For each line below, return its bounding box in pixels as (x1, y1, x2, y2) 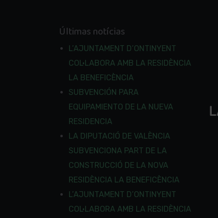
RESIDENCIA (68, 117, 112, 126)
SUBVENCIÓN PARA (68, 88, 139, 97)
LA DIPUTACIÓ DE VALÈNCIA (68, 131, 170, 141)
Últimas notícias (58, 24, 125, 39)
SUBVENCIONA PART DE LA (68, 146, 167, 155)
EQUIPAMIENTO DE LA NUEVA (68, 102, 173, 111)
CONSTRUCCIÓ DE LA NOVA (68, 161, 168, 170)
